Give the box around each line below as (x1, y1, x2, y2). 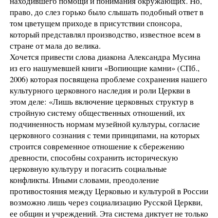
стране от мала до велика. (10, 39, 101, 51)
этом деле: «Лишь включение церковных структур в (10, 95, 194, 107)
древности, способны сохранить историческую (10, 151, 178, 163)
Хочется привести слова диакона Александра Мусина (10, 51, 200, 62)
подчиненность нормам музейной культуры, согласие (10, 118, 200, 129)
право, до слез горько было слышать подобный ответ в (10, 6, 203, 18)
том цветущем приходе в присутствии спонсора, (10, 17, 182, 29)
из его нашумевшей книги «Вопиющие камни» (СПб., (10, 62, 200, 73)
